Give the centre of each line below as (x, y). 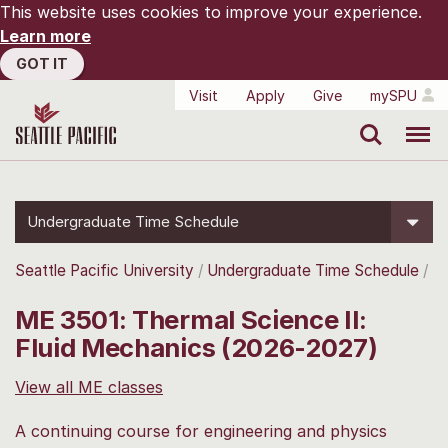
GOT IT (42, 63)
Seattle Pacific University (104, 270)
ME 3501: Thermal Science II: (191, 319)
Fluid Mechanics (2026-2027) (196, 347)
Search (366, 120)
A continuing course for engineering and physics (201, 430)
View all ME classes (89, 386)
